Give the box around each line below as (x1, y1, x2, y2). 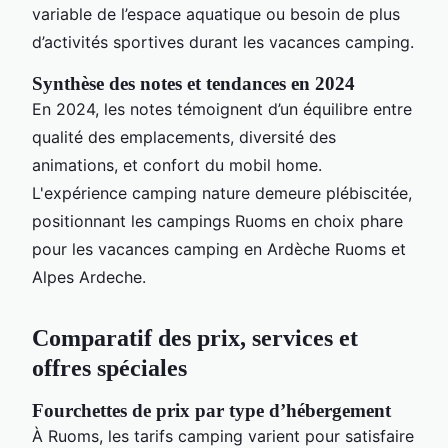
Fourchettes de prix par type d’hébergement (32, 399, 391, 421)
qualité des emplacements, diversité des (32, 126, 336, 147)
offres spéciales (32, 354, 187, 381)
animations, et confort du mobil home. (32, 154, 322, 175)
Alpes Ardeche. (32, 266, 146, 287)
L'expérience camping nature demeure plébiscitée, (32, 182, 412, 203)
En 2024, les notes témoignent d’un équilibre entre (32, 98, 412, 119)
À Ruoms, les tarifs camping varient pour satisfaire (32, 425, 414, 446)
